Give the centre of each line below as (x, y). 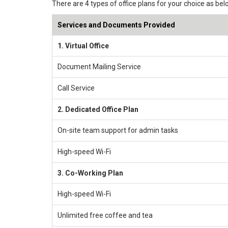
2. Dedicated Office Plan (98, 109)
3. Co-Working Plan (90, 173)
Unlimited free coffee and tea (105, 215)
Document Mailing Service (99, 66)
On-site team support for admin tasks (118, 130)
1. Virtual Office (83, 46)
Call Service (76, 88)
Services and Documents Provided (116, 25)
